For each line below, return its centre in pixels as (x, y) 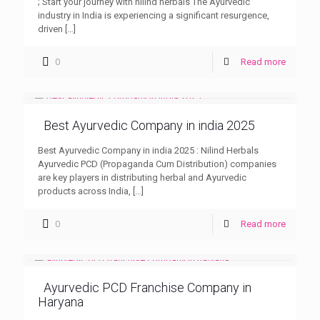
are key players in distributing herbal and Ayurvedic (142, 178)
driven (50, 29)
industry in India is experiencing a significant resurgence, (154, 16)
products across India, (84, 191)
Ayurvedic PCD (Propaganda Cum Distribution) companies (157, 164)
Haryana (61, 302)
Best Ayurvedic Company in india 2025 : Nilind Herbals (148, 151)
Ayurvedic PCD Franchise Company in (147, 288)
